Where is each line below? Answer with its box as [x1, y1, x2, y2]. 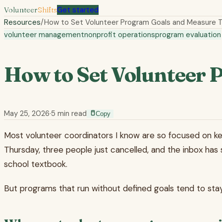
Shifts [38, 5, 57, 14]
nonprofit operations [84, 30, 155, 40]
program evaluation [155, 30, 221, 40]
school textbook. [4, 159, 67, 170]
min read [55, 109, 87, 119]
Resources [4, 17, 41, 27]
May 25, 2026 [4, 109, 50, 119]
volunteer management [4, 30, 84, 40]
